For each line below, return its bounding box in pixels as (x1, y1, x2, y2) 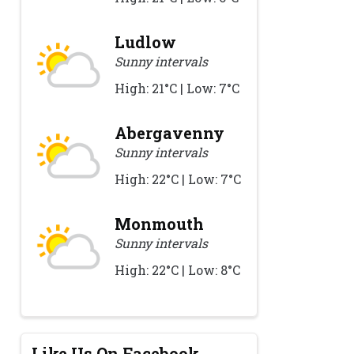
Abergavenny (115, 122, 225, 144)
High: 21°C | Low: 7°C (115, 80, 240, 97)
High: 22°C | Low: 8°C (115, 262, 241, 279)
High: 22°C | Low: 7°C (115, 171, 242, 188)
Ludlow (115, 32, 177, 53)
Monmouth (115, 213, 205, 235)
